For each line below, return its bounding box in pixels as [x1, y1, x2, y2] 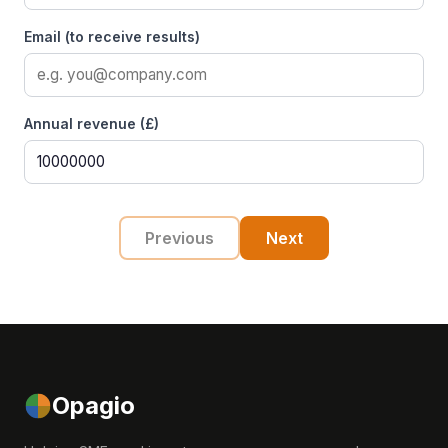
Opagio [52, 391, 135, 420]
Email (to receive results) [24, 28, 200, 45]
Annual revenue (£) [24, 115, 159, 132]
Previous [145, 228, 214, 248]
